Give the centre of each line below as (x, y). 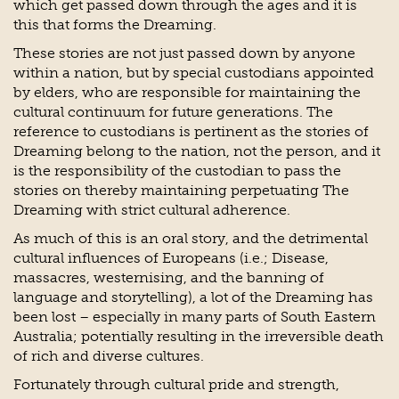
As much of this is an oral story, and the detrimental (191, 239)
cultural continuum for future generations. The (173, 112)
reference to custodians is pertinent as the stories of (191, 132)
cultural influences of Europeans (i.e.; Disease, (171, 258)
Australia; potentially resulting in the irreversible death (199, 337)
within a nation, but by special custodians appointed (194, 73)
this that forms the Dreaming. (115, 25)
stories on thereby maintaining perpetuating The (181, 191)
